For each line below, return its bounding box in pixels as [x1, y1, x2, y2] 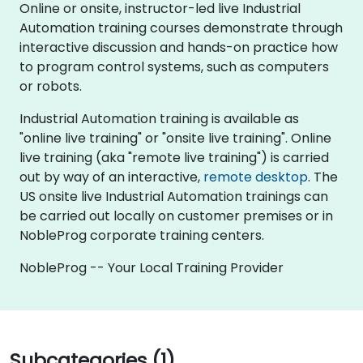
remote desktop [203, 167, 308, 186]
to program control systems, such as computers [19, 57, 329, 76]
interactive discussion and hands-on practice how [19, 37, 338, 57]
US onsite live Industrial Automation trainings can [19, 186, 328, 206]
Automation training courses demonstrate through [19, 18, 343, 37]
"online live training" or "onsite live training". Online [19, 128, 331, 147]
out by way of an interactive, [19, 167, 203, 186]
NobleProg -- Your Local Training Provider [19, 258, 284, 277]
